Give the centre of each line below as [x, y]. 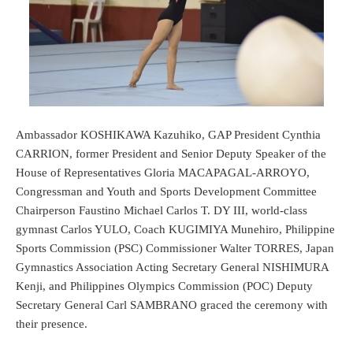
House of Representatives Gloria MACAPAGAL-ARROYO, [163, 172]
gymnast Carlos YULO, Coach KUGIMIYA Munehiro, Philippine [175, 229]
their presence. [52, 323]
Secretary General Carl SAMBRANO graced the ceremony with [172, 305]
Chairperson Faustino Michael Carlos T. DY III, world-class [162, 210]
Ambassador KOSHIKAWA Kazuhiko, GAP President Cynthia [168, 134]
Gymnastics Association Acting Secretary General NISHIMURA [172, 267]
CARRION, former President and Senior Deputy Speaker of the [171, 153]
